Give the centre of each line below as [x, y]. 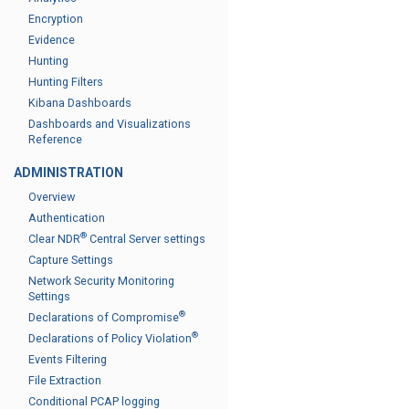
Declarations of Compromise [104, 317]
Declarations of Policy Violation [110, 338]
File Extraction [65, 380]
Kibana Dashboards [80, 103]
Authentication [67, 218]
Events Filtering [68, 359]
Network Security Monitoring [101, 281]
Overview [52, 197]
